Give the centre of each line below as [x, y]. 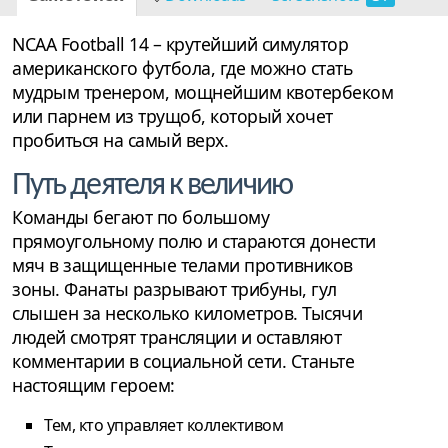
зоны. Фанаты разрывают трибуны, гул [174, 289]
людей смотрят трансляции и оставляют [176, 337]
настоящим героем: [93, 385]
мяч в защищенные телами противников [182, 265]
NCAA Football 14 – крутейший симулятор [180, 44]
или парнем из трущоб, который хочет [172, 116]
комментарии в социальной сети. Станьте [183, 361]
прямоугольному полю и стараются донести [194, 241]
